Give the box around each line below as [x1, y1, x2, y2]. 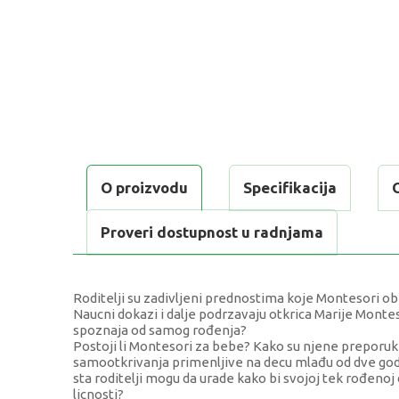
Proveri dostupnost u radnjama [101, 224, 323, 241]
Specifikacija [243, 179, 337, 197]
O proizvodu [101, 179, 188, 197]
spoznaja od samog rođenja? [73, 322, 247, 338]
